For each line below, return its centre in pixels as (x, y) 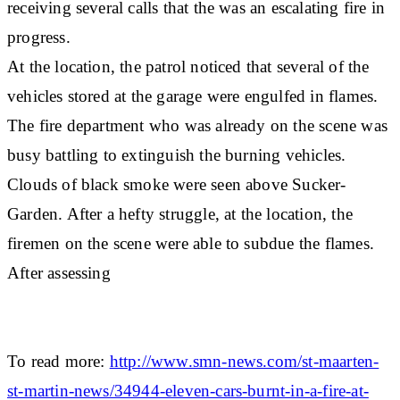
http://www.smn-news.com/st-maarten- (244, 361)
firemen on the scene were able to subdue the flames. (191, 243)
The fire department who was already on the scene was (197, 125)
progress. (39, 37)
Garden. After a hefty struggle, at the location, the (180, 213)
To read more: (58, 361)
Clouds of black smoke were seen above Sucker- (177, 184)
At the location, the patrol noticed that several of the (188, 66)
